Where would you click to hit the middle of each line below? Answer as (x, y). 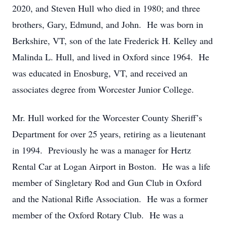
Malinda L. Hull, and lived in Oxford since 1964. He (111, 57)
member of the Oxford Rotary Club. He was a (98, 215)
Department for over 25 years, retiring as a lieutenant (109, 134)
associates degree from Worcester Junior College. (103, 89)
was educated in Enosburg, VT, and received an (100, 73)
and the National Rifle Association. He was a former (110, 199)
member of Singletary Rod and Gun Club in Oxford (107, 182)
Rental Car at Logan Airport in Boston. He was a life (111, 166)
